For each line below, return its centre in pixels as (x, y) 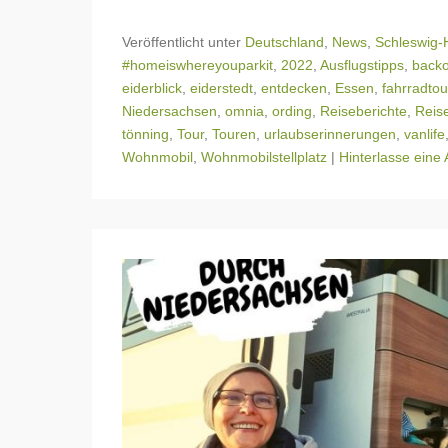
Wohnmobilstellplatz (264, 156)
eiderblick (152, 87)
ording (292, 110)
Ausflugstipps (362, 64)
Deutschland (284, 41)
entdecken (294, 87)
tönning (145, 133)
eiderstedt (221, 87)
